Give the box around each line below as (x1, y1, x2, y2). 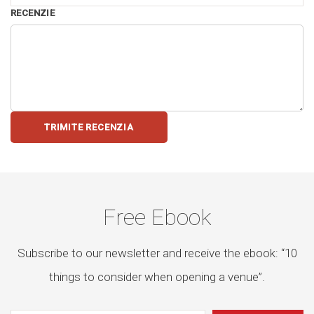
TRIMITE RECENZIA (44, 121, 134, 132)
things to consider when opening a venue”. (49, 270, 265, 285)
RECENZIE (11, 7, 55, 18)
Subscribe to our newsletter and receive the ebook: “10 (17, 246, 297, 261)
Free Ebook (102, 203, 212, 231)
